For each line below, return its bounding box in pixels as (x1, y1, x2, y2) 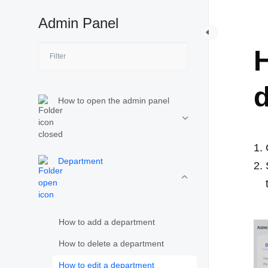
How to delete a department (59, 239, 164, 248)
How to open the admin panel (58, 96, 169, 105)
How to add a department (59, 217, 155, 227)
